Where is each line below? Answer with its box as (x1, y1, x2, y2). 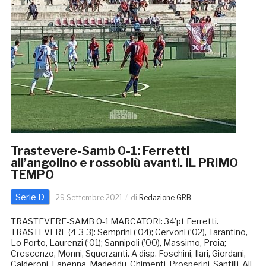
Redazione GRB (138, 193, 191, 202)
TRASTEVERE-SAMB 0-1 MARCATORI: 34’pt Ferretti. (10, 216, 218, 227)
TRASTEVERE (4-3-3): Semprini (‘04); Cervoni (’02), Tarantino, (10, 227, 248, 237)
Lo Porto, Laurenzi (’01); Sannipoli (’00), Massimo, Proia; (10, 237, 226, 248)
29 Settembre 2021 (55, 193, 122, 202)
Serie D (15, 192, 45, 202)
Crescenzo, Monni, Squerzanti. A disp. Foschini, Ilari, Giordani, (10, 248, 246, 259)
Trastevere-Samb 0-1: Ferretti (10, 144, 189, 159)
